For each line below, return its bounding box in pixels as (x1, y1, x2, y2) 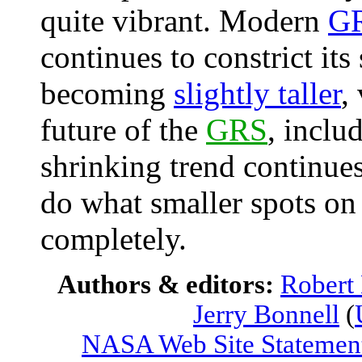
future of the (40, 112, 206, 147)
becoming (40, 76, 174, 111)
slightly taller (174, 76, 341, 111)
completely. (40, 221, 187, 256)
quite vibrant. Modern (40, 3, 328, 38)
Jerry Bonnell (193, 300, 339, 329)
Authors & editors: (57, 270, 280, 299)
